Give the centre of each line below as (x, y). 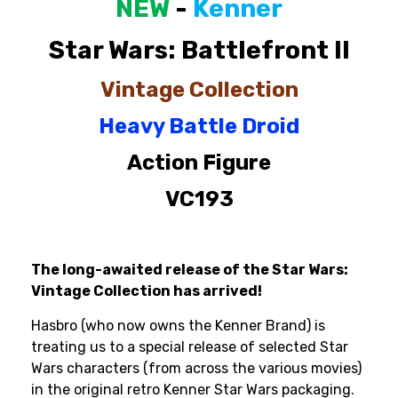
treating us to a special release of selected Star (190, 347)
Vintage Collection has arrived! (147, 291)
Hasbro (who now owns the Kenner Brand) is (178, 326)
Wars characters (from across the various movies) (196, 369)
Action (165, 163)
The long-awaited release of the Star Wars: (190, 270)
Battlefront (257, 51)
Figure (237, 163)
